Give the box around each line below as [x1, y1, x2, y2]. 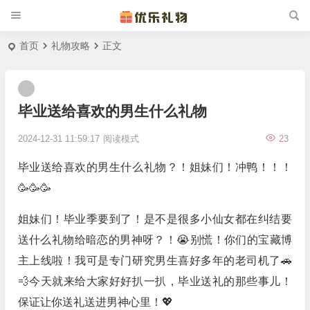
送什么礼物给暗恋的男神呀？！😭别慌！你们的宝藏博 [17, 234, 292, 246]
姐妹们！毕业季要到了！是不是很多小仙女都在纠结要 [17, 213, 292, 225]
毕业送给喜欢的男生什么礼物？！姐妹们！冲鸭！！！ [17, 161, 292, 173]
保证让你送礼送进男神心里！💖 [17, 296, 173, 308]
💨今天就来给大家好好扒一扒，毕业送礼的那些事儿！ [17, 275, 292, 287]
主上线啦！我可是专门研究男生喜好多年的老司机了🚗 [17, 255, 292, 266]
